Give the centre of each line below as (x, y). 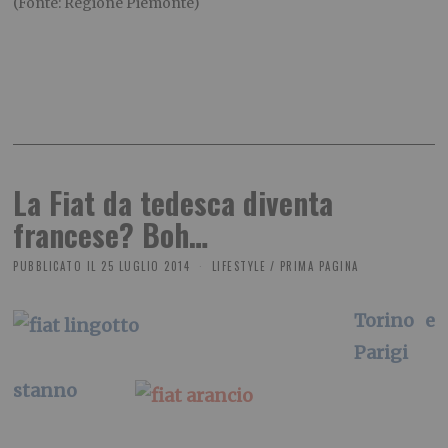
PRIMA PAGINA (319, 266)
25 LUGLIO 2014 (146, 266)
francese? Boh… (111, 235)
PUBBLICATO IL (55, 266)
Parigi (380, 352)
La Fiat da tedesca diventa (173, 203)
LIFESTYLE (239, 266)
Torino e (394, 320)
